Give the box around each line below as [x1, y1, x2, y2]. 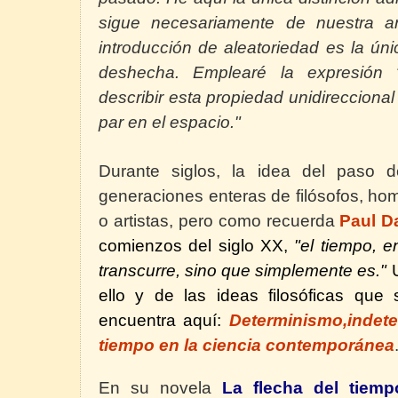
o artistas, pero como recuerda [99, 211, 340, 231]
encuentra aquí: [99, 311, 229, 330]
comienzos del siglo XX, [99, 236, 295, 256]
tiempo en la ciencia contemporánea [99, 336, 394, 355]
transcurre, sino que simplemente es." [99, 261, 392, 281]
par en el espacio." [99, 113, 241, 132]
